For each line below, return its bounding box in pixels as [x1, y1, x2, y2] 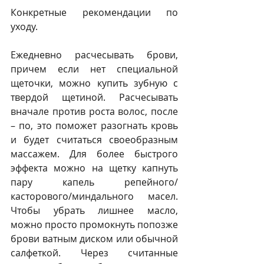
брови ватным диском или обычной [11, 232, 178, 245]
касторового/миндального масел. [11, 190, 178, 203]
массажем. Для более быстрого [11, 147, 178, 160]
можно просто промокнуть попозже [11, 218, 178, 231]
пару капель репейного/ [11, 176, 178, 189]
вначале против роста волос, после [11, 105, 178, 118]
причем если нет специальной [11, 62, 178, 75]
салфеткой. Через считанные [11, 246, 178, 259]
